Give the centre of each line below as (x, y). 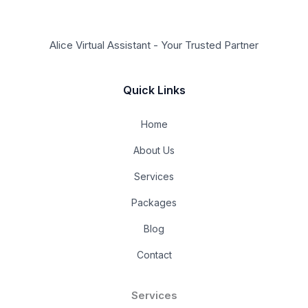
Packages (154, 202)
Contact (154, 254)
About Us (154, 150)
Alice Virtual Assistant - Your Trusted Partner (154, 45)
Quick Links (154, 90)
